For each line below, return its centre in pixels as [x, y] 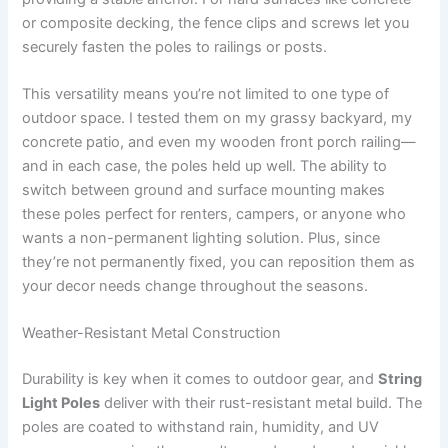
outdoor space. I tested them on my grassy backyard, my [217, 118]
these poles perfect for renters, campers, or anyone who [214, 214]
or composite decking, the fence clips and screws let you [216, 22]
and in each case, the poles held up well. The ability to [205, 166]
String [400, 379]
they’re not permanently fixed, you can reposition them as [219, 262]
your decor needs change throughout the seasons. [195, 286]
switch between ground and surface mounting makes [204, 190]
